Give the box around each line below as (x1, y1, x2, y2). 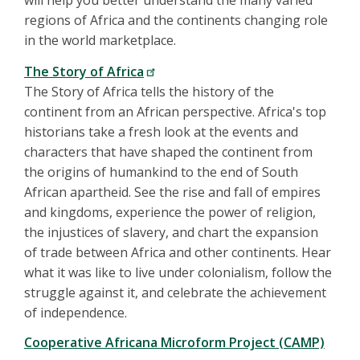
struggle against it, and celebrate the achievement (24, 284, 326, 302)
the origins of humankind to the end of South (24, 163, 298, 182)
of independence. (24, 304, 127, 322)
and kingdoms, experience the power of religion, (24, 203, 316, 222)
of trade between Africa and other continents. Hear (24, 243, 331, 262)
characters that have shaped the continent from (24, 143, 313, 162)
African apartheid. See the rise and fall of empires (24, 183, 321, 202)
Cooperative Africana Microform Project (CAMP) (24, 333, 325, 352)
